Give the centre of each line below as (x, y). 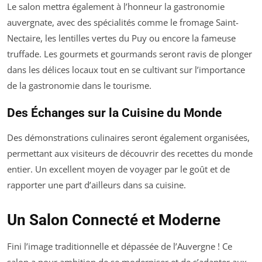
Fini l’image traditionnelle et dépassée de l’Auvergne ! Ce (120, 246)
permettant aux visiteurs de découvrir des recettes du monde (130, 153)
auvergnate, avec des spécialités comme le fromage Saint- (123, 22)
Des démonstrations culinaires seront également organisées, (128, 137)
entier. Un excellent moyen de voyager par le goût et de (118, 169)
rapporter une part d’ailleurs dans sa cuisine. (96, 185)
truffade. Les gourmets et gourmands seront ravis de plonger (130, 54)
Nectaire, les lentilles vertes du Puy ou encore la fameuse (121, 38)
